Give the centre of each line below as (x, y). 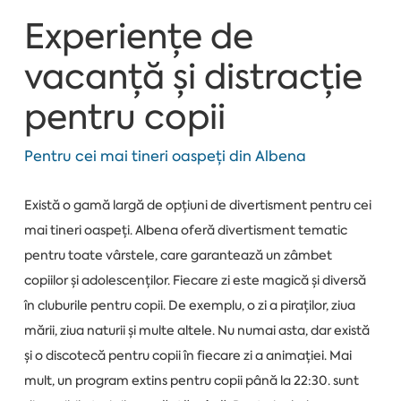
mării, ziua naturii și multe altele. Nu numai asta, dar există (196, 331)
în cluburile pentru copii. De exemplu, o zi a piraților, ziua (189, 306)
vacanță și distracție (193, 77)
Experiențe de (138, 37)
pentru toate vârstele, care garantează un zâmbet (178, 256)
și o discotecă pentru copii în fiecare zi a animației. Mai (188, 356)
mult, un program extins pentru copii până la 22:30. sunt (191, 381)
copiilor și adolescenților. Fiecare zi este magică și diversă (195, 281)
